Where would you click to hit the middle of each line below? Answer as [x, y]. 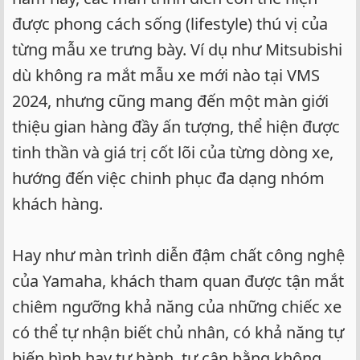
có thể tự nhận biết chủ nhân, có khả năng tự [178, 333]
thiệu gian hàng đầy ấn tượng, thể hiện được [176, 127]
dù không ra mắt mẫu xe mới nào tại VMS [166, 76]
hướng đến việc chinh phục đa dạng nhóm [168, 178]
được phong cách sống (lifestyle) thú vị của [170, 24]
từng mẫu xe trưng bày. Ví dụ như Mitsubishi [177, 50]
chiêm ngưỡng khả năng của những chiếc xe [177, 307]
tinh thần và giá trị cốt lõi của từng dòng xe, [173, 153]
